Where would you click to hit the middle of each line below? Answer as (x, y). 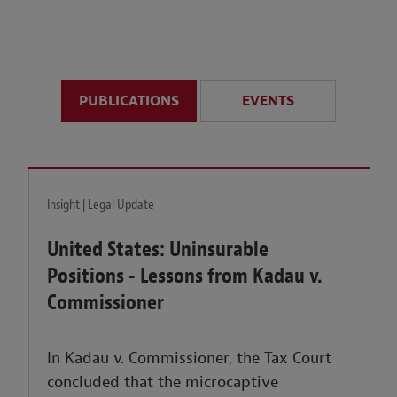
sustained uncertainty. (308, 27)
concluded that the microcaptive (163, 383)
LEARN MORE (272, 108)
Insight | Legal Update (101, 205)
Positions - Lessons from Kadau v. (185, 276)
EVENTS (268, 101)
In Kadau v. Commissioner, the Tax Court (190, 359)
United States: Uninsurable (158, 249)
